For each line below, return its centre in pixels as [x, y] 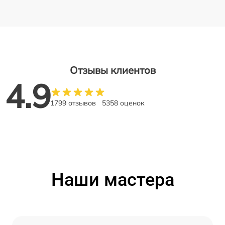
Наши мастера [113, 180]
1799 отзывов [73, 103]
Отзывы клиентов [113, 70]
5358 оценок [123, 103]
